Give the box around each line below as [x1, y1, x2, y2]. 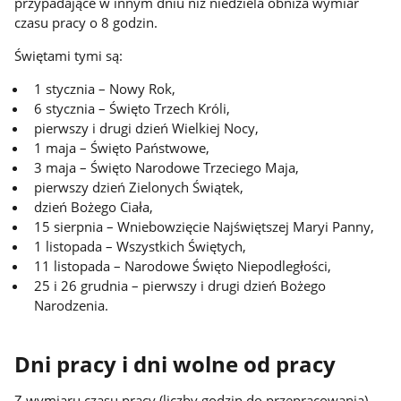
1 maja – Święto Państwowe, [34, 138, 210, 157]
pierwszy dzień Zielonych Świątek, [34, 177, 244, 196]
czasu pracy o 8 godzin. [14, 13, 158, 32]
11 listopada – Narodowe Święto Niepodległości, [34, 256, 332, 275]
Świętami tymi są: [14, 46, 124, 64]
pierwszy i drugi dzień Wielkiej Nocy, [34, 118, 260, 137]
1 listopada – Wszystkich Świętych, [34, 236, 247, 255]
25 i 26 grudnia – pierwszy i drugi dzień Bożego [34, 276, 327, 294]
